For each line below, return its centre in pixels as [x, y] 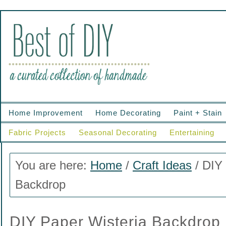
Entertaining [192, 132]
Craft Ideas [162, 165]
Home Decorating [128, 113]
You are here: [53, 165]
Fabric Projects [37, 132]
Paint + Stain [198, 113]
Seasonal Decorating [118, 132]
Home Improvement [46, 113]
